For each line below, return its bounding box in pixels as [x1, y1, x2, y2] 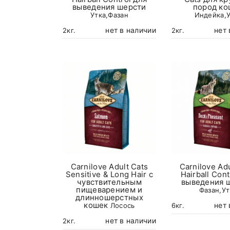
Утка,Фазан [90, 11, 128, 20]
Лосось [110, 201, 135, 210]
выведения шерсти [72, 2, 146, 12]
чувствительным [76, 177, 142, 187]
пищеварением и [76, 185, 143, 195]
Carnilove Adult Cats [70, 162, 148, 172]
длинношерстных [75, 193, 143, 203]
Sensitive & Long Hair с [65, 169, 154, 180]
